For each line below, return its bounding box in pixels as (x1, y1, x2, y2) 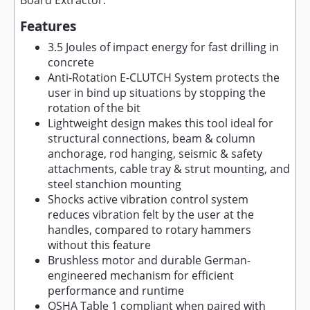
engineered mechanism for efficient (48, 268, 234, 283)
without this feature (48, 237, 151, 253)
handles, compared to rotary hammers (48, 222, 251, 237)
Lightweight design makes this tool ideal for (48, 116, 273, 131)
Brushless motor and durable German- (48, 253, 250, 268)
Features (20, 17, 76, 35)
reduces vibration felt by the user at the (48, 207, 254, 222)
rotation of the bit (48, 100, 140, 116)
